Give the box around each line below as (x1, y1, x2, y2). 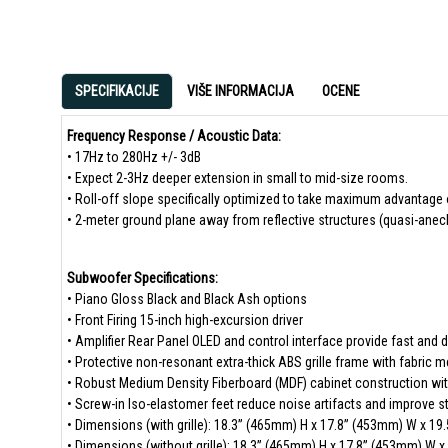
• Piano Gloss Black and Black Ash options (66, 291, 307, 307)
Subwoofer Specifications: (66, 270, 218, 286)
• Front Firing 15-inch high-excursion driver (66, 312, 303, 328)
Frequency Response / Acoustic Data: (66, 128, 281, 144)
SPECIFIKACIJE (74, 83, 159, 99)
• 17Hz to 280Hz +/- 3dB (66, 149, 201, 165)
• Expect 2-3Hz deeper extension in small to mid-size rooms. (66, 170, 408, 186)
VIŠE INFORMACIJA (186, 83, 294, 99)
